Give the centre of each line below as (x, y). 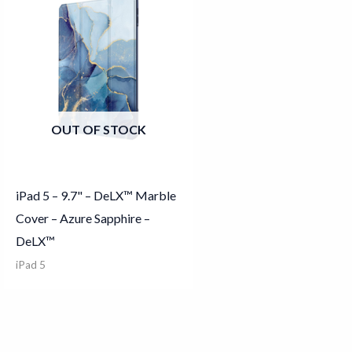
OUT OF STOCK (98, 130)
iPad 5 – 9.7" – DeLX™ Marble (95, 196)
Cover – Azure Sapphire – (82, 218)
